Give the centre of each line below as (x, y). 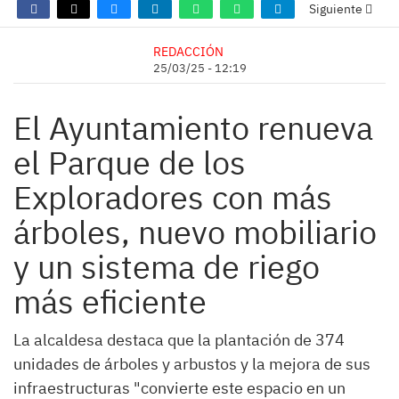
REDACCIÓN (188, 51)
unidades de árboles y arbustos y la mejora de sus (192, 364)
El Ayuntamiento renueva (193, 128)
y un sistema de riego (167, 267)
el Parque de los (130, 163)
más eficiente (110, 301)
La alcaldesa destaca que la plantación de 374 (179, 340)
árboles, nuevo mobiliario (195, 232)
